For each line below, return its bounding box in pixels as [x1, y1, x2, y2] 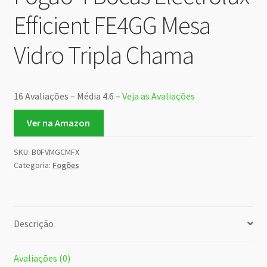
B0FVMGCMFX [31, 147, 79, 157]
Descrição [13, 217, 54, 229]
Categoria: [13, 160, 52, 170]
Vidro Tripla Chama [13, 39, 194, 71]
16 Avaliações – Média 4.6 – [13, 90, 122, 103]
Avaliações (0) [13, 252, 70, 264]
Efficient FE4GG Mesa [13, 10, 210, 41]
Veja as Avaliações [122, 90, 195, 103]
